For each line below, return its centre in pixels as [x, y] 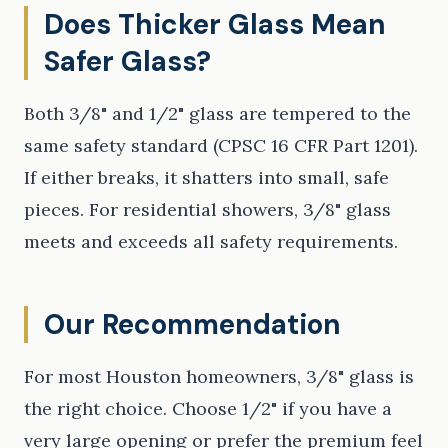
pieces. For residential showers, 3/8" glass [207, 210]
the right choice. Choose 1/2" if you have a [208, 409]
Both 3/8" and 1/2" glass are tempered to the [217, 114]
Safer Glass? [127, 62]
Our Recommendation [192, 325]
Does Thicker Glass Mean [215, 25]
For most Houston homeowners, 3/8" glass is [219, 377]
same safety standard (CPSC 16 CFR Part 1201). [221, 146]
